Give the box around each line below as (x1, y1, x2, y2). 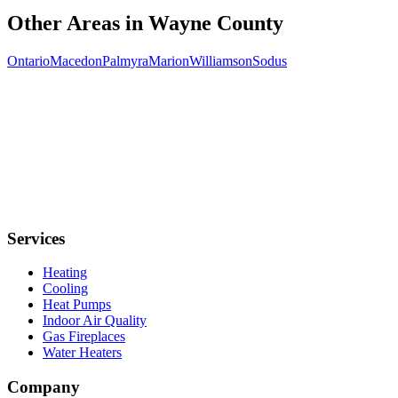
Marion (148, 52, 189, 68)
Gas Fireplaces (43, 329, 125, 345)
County (211, 12, 283, 36)
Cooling (43, 281, 88, 297)
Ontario (7, 52, 50, 68)
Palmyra (102, 52, 148, 68)
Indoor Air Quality (43, 313, 147, 329)
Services (7, 228, 65, 248)
